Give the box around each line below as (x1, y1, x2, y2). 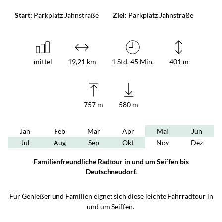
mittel (33, 57, 52, 66)
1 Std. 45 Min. (111, 57, 154, 66)
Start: (15, 11, 33, 20)
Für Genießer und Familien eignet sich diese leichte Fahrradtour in (9, 192, 213, 201)
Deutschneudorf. (85, 167, 137, 176)
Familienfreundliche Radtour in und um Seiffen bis (33, 157, 189, 166)
